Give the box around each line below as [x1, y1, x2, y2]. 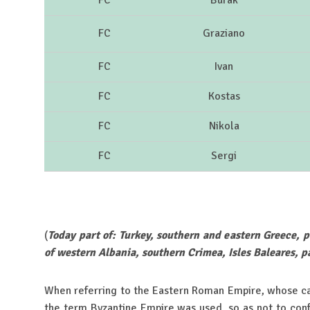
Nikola [208, 119, 239, 134]
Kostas [208, 89, 240, 104]
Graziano [203, 26, 245, 41]
